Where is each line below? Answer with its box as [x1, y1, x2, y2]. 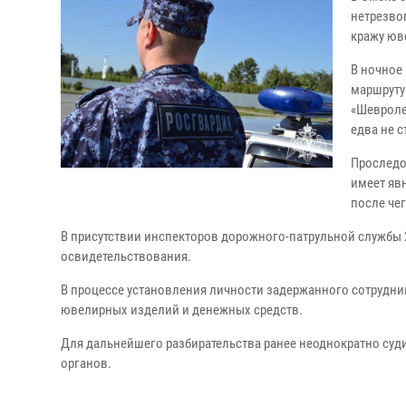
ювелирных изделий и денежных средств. [61, 302, 303, 318]
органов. [61, 355, 111, 372]
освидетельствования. [61, 248, 191, 265]
